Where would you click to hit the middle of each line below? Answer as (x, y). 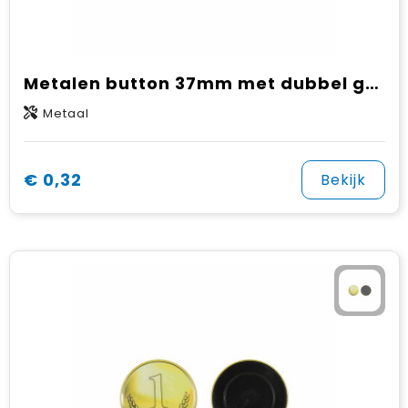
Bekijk (343, 180)
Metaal (66, 113)
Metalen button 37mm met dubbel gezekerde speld (372, 83)
